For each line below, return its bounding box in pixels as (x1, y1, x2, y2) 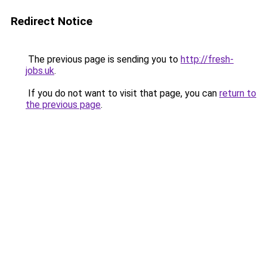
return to (219, 88, 256, 99)
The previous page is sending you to (26, 54, 181, 65)
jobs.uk (26, 65, 54, 76)
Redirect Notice (11, 14, 92, 28)
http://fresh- (181, 54, 234, 65)
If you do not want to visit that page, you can (26, 88, 219, 99)
